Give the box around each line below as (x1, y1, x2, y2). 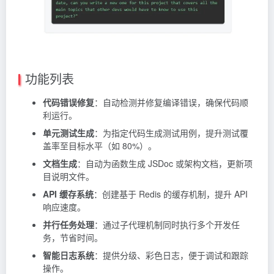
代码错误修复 (43, 95, 94, 108)
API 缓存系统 (43, 187, 94, 200)
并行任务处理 (43, 218, 94, 231)
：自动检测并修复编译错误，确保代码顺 (94, 95, 248, 108)
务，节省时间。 (43, 231, 103, 243)
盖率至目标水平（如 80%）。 (43, 139, 157, 152)
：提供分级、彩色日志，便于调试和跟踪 (94, 248, 248, 261)
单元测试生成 (43, 126, 94, 139)
